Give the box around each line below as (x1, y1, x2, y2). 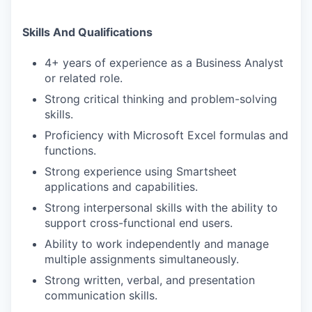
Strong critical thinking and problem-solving (45, 92, 277, 106)
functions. (45, 143, 96, 157)
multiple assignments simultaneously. (45, 252, 239, 266)
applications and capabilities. (45, 180, 198, 194)
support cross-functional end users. (45, 216, 233, 230)
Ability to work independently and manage (45, 237, 269, 251)
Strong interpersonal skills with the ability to (45, 201, 278, 214)
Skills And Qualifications (22, 25, 153, 39)
